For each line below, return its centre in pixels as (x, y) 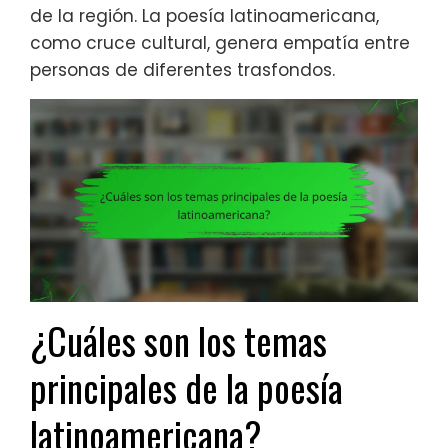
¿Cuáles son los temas (178, 341)
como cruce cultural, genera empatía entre (220, 42)
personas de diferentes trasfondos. (182, 69)
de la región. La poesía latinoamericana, (204, 15)
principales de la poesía (186, 388)
